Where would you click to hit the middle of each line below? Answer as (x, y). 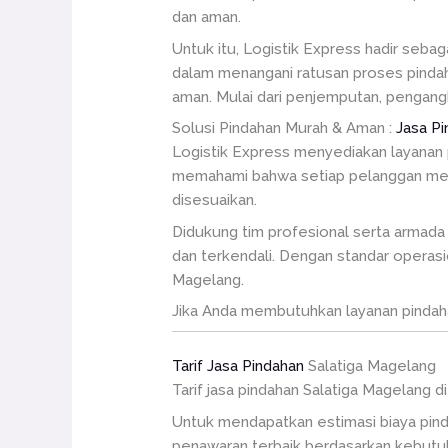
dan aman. (207, 17)
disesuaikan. (215, 200)
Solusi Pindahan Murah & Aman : (284, 128)
